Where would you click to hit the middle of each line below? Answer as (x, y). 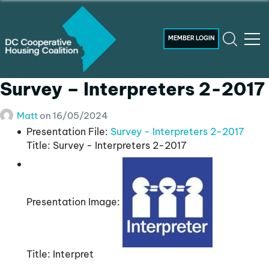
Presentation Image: (73, 201)
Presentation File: (67, 132)
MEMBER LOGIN (192, 38)
